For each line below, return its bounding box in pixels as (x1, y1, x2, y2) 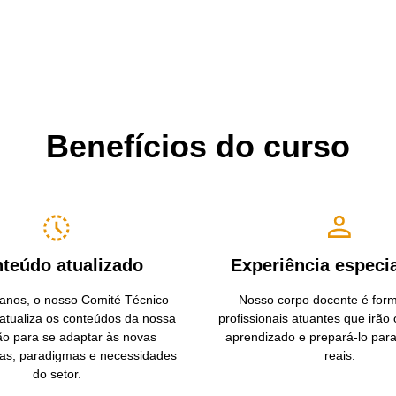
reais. (324, 347, 355, 362)
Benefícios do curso (46, 127, 350, 164)
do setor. (32, 366, 81, 381)
